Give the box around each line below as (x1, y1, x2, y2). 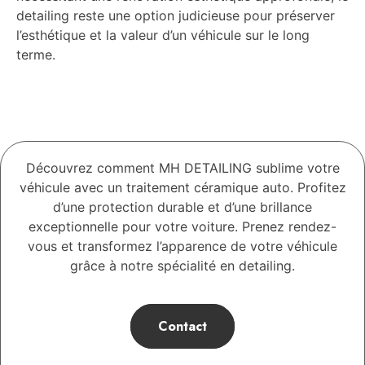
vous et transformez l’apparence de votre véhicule (28, 238, 337, 255)
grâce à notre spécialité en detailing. (70, 257, 295, 275)
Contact (158, 317, 207, 336)
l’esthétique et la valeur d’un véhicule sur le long (16, 27, 310, 44)
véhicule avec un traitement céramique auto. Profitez (19, 179, 346, 196)
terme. (16, 46, 55, 64)
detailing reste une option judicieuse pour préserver (16, 7, 335, 24)
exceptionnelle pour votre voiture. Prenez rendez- (29, 218, 336, 235)
